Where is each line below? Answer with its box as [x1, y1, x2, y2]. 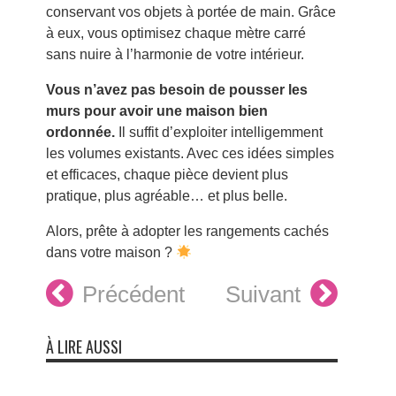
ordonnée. [45, 125, 115, 141]
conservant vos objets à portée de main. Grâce [45, 4, 336, 20]
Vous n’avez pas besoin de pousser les [45, 82, 308, 98]
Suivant [225, 282, 301, 308]
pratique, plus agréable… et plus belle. [45, 188, 287, 204]
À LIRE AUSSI [45, 335, 122, 359]
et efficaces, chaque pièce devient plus [45, 167, 288, 183]
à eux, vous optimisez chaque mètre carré [45, 26, 306, 42]
